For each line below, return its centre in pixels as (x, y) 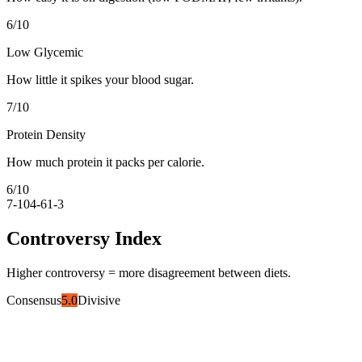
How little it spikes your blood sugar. (100, 79)
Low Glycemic (45, 52)
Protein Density (46, 134)
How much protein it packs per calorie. (105, 162)
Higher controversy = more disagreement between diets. (149, 272)
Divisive (99, 300)
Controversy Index (84, 238)
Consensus (34, 300)
